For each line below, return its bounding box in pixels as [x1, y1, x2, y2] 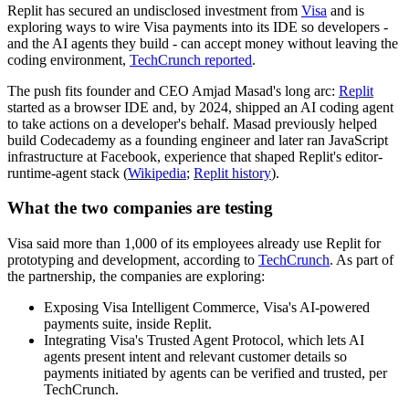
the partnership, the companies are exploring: [7, 268, 265, 285]
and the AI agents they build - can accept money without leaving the [7, 35, 398, 51]
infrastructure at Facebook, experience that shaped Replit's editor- [7, 148, 383, 164]
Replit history [194, 164, 271, 181]
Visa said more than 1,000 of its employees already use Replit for [7, 236, 381, 252]
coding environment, [7, 51, 130, 68]
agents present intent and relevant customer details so [44, 349, 347, 365]
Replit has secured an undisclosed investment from [7, 2, 301, 18]
